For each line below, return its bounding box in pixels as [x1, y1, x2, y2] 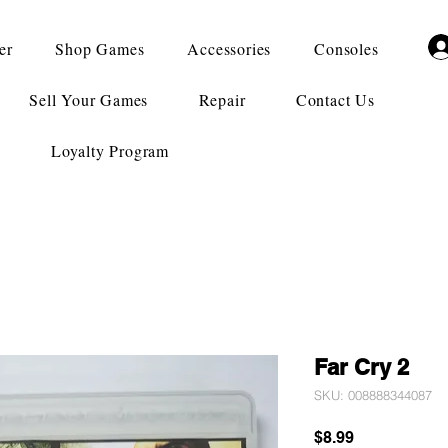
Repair [198, 89, 246, 110]
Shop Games [55, 38, 145, 59]
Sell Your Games [29, 89, 149, 110]
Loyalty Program [51, 140, 169, 161]
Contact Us [295, 89, 375, 110]
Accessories [187, 38, 272, 59]
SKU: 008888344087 [314, 387, 432, 403]
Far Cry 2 [314, 354, 409, 380]
